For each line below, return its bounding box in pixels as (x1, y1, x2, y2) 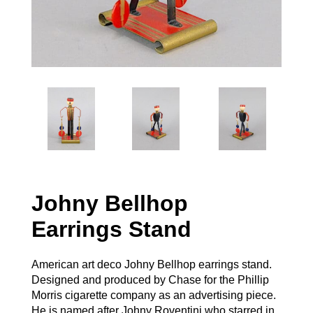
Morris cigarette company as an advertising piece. (31, 289, 276, 302)
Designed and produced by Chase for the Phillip (31, 274, 269, 286)
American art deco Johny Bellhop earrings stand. (31, 259, 272, 271)
